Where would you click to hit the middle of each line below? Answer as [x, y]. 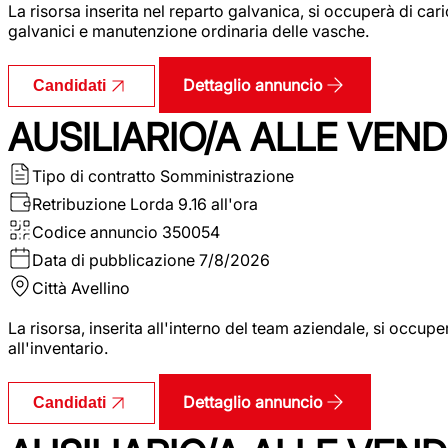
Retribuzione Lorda [103, 203]
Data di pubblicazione [113, 259]
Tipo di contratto [94, 175]
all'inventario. [58, 347]
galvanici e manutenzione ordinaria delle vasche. [188, 30]
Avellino [100, 287]
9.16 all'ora [218, 203]
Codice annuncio [95, 231]
